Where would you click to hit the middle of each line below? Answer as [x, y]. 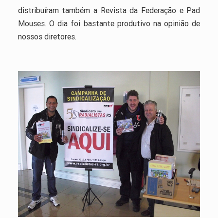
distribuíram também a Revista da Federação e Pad [109, 10]
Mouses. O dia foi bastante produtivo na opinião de [109, 23]
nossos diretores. [47, 36]
